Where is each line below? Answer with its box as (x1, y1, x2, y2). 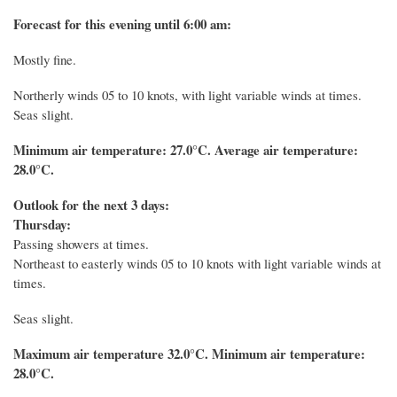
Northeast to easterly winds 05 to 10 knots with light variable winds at (13, 254, 381, 273)
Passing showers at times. (13, 235, 149, 253)
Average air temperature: (214, 140, 358, 160)
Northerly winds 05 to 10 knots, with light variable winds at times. (13, 86, 362, 105)
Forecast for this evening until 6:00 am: (13, 14, 231, 35)
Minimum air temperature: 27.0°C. (13, 140, 214, 160)
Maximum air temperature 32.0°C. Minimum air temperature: (13, 344, 365, 364)
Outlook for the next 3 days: (13, 195, 169, 215)
